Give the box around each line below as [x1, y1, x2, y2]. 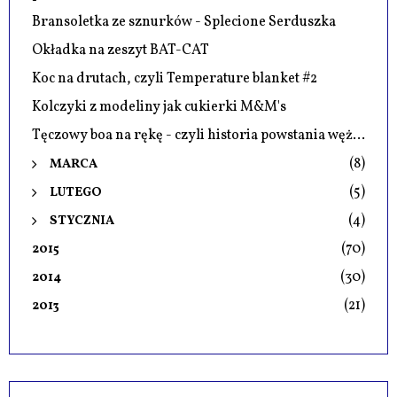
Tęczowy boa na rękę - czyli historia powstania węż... [32, 125, 365, 145]
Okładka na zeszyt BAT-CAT [32, 40, 209, 60]
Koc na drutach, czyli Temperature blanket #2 [32, 68, 317, 89]
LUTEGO [50, 183, 102, 201]
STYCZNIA [50, 211, 114, 230]
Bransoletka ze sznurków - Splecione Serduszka [32, 12, 336, 32]
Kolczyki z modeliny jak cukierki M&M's [32, 97, 286, 117]
